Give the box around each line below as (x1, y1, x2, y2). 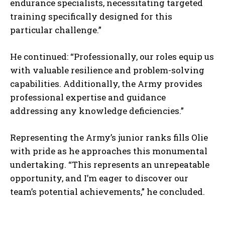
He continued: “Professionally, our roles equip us (10, 51, 214, 63)
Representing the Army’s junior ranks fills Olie (10, 132, 208, 144)
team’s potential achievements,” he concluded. (10, 186, 205, 198)
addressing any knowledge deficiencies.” (10, 105, 184, 117)
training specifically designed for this (10, 11, 172, 23)
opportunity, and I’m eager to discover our (10, 172, 188, 184)
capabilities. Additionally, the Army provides (10, 78, 202, 90)
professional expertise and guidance (10, 91, 166, 103)
